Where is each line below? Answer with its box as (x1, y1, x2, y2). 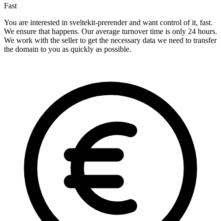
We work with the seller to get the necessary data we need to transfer (4, 36, 217, 45)
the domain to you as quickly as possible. (4, 45, 131, 54)
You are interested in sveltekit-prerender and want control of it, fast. (4, 18, 213, 27)
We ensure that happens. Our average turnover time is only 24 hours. (4, 27, 217, 36)
